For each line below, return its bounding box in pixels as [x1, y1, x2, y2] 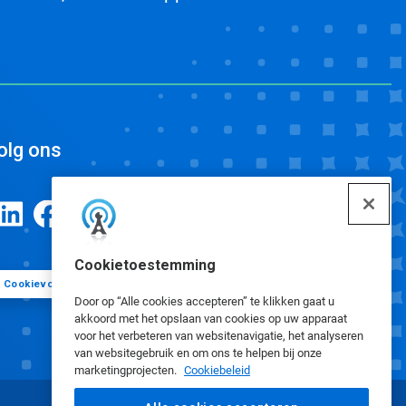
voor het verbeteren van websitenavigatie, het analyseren [74, 329, 363, 343]
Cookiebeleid [184, 363, 250, 377]
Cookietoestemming [74, 256, 216, 274]
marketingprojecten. [74, 363, 179, 377]
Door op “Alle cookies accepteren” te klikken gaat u [74, 295, 334, 308]
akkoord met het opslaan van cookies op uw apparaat [74, 312, 347, 325]
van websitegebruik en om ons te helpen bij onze [74, 346, 322, 360]
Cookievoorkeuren [3, 277, 101, 290]
